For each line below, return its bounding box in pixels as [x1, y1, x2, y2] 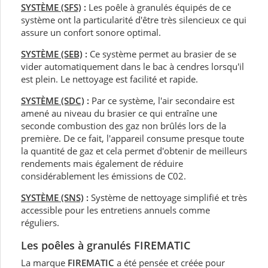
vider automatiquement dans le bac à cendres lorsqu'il [21, 60, 244, 72]
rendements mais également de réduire [21, 157, 183, 169]
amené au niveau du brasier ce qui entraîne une [21, 106, 217, 119]
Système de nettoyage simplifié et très [91, 191, 247, 203]
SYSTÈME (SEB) [21, 47, 83, 60]
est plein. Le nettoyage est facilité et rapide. [21, 72, 198, 85]
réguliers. [21, 216, 59, 229]
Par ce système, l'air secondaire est [92, 94, 234, 106]
